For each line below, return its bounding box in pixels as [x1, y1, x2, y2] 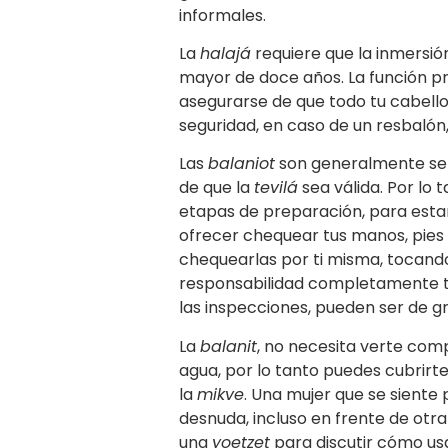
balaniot [207, 152, 275, 176]
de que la [178, 176, 254, 200]
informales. [178, 3, 266, 27]
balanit [199, 334, 257, 358]
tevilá [253, 176, 298, 200]
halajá [199, 41, 251, 65]
